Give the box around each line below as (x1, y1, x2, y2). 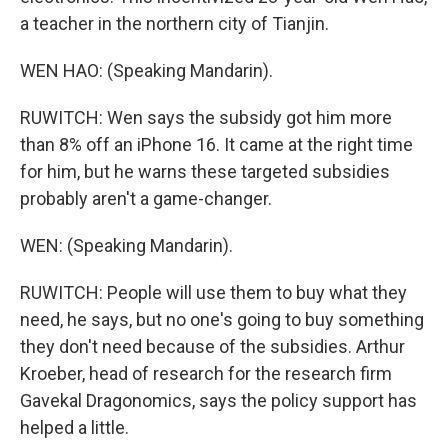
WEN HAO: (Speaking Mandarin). (20, 60, 273, 81)
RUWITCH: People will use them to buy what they (20, 282, 407, 303)
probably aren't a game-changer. (20, 188, 272, 209)
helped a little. (20, 417, 129, 438)
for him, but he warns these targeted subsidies (20, 161, 390, 182)
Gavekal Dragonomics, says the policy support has (20, 390, 417, 411)
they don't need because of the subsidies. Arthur (20, 336, 405, 357)
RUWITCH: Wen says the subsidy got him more (20, 107, 392, 128)
